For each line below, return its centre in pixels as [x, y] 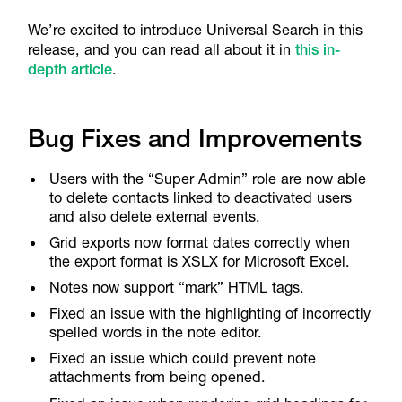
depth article [70, 69]
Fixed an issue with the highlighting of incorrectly [210, 314]
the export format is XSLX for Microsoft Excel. [200, 262]
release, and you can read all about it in [161, 49]
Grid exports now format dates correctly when [200, 243]
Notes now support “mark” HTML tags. [177, 288]
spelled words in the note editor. [156, 332]
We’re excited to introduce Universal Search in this [195, 29]
